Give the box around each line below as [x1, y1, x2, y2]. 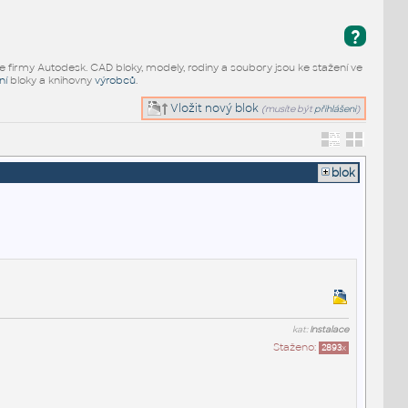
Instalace [309, 323, 349, 335]
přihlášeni [314, 102, 357, 115]
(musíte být [261, 102, 315, 115]
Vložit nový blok [168, 100, 260, 116]
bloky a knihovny [6, 73, 95, 87]
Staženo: [272, 340, 319, 353]
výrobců [94, 73, 136, 87]
